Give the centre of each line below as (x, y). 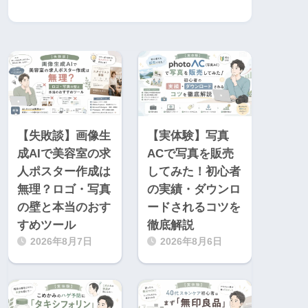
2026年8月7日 (61, 242)
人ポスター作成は (64, 172)
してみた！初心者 (194, 172)
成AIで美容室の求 (64, 154)
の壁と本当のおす (64, 208)
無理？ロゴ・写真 (64, 190)
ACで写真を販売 (190, 154)
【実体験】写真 (188, 136)
